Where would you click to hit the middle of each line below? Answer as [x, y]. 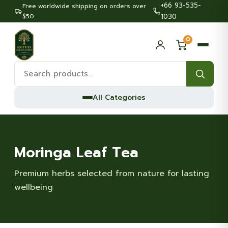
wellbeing [34, 187]
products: [33, 81]
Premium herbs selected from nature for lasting [112, 174]
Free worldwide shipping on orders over [84, 6]
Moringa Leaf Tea [76, 152]
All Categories [119, 97]
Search [27, 67]
